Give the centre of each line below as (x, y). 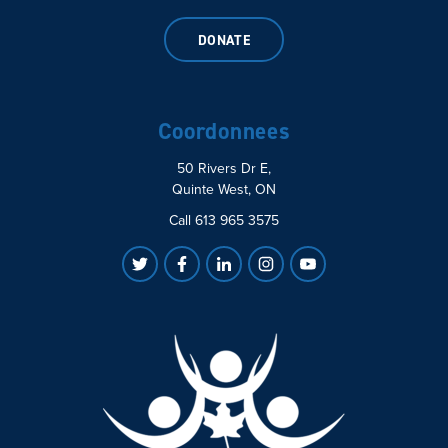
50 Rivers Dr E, (224, 167)
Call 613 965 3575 (224, 219)
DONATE (224, 40)
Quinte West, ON (224, 188)
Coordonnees (224, 130)
